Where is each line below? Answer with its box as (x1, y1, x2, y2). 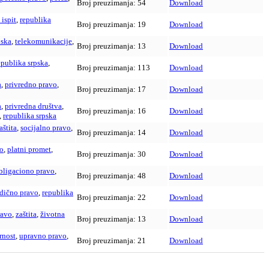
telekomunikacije (15, 37, 72, 46)
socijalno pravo (20, 123, 71, 133)
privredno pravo (5, 80, 57, 89)
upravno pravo (19, 231, 67, 241)
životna (40, 210, 65, 219)
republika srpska (3, 111, 56, 121)
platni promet (7, 145, 51, 154)
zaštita (16, 210, 37, 219)
